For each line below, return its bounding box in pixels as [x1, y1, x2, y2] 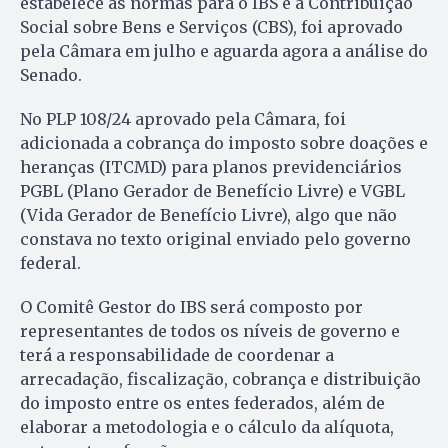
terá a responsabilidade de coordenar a [20, 344, 334, 365]
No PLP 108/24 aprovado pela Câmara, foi [20, 108, 346, 129]
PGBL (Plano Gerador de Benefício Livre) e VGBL [20, 180, 405, 201]
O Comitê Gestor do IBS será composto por [20, 296, 363, 317]
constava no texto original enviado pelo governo [20, 228, 411, 249]
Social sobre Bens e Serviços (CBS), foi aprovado [20, 16, 403, 37]
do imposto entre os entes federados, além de [20, 392, 385, 413]
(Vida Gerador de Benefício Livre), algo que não [20, 204, 397, 225]
